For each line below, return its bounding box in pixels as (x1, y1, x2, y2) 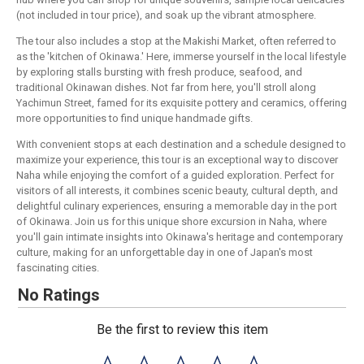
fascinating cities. (16, 262, 99, 275)
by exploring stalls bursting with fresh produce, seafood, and (16, 66, 302, 79)
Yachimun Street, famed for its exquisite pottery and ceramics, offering (16, 97, 347, 110)
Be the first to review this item (96, 322, 268, 338)
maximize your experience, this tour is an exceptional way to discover (16, 154, 338, 167)
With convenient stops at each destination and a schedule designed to (16, 138, 346, 151)
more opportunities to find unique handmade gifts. (16, 112, 253, 125)
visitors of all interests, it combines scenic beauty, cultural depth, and (16, 184, 338, 197)
